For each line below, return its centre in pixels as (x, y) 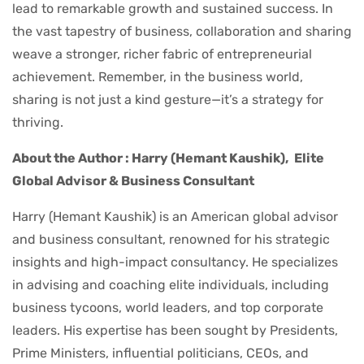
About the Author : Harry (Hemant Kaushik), (150, 158)
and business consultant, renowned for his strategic (171, 239)
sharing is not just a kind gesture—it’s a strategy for (168, 99)
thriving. (38, 122)
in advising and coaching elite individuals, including (171, 284)
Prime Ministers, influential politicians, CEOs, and (160, 353)
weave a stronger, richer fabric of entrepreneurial (162, 54)
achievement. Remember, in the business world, (158, 76)
